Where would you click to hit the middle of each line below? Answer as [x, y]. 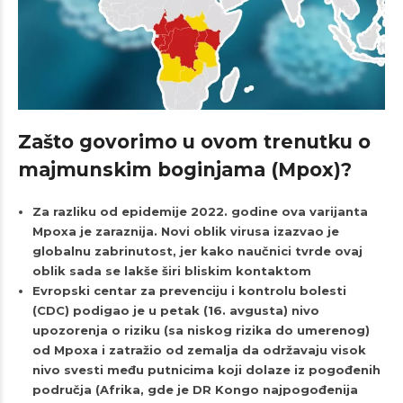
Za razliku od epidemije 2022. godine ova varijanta [200, 212]
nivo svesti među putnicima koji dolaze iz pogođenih [206, 370]
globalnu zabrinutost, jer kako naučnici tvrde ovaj [197, 251]
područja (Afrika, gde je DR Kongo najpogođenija [195, 390]
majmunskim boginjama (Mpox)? [185, 170]
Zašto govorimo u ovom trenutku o [194, 142]
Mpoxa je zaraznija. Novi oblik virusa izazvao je [185, 232]
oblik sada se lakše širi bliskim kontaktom [171, 271]
